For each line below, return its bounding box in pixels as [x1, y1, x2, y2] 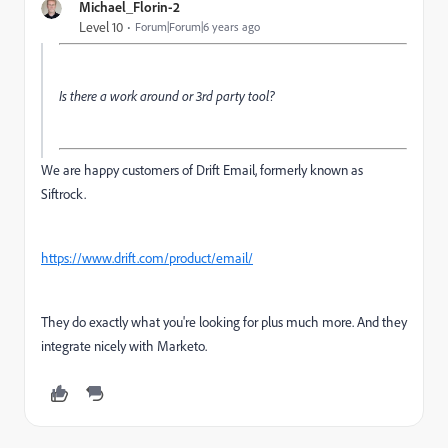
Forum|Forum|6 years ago [135, 19, 260, 34]
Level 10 [79, 18, 123, 36]
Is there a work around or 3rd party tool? [59, 87, 278, 105]
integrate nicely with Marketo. [41, 337, 207, 355]
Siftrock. [41, 185, 89, 203]
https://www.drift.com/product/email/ [41, 249, 253, 267]
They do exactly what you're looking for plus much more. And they [41, 313, 407, 331]
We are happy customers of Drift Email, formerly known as [41, 161, 363, 179]
